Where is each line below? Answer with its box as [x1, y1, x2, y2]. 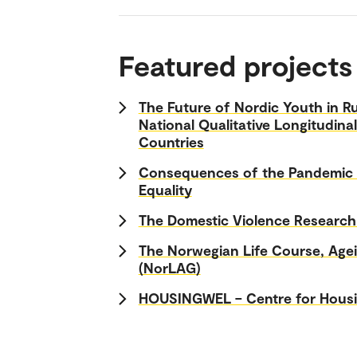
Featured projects [118, 47, 352, 82]
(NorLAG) [138, 258, 201, 277]
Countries [138, 132, 204, 151]
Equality [138, 180, 192, 198]
